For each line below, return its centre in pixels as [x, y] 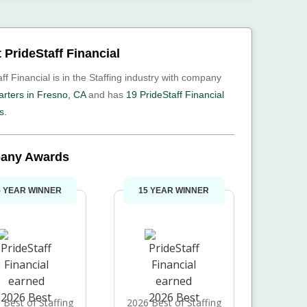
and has [106, 95]
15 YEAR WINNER [174, 191]
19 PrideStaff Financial [175, 95]
